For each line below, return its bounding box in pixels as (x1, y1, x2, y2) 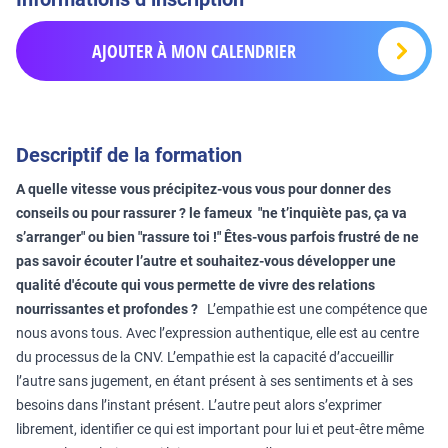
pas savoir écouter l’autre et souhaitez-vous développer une (16, 253, 396, 269)
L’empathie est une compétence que (198, 301, 427, 317)
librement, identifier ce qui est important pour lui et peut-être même (16, 421, 424, 437)
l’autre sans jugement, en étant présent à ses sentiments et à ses (16, 373, 413, 389)
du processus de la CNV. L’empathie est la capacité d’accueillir (16, 349, 394, 365)
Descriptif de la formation (16, 143, 242, 167)
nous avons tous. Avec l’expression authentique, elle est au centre (16, 325, 419, 341)
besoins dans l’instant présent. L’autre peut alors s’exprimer (16, 397, 382, 413)
